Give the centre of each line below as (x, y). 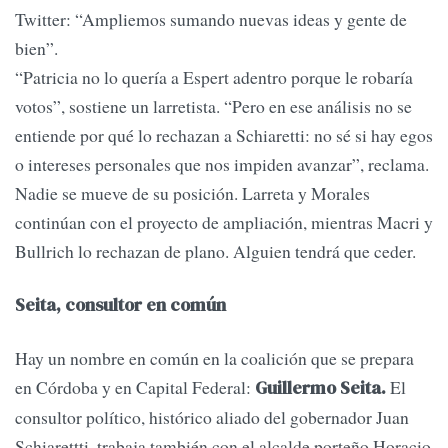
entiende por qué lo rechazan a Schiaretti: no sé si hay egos (224, 134)
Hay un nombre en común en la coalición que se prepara (214, 358)
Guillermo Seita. (318, 388)
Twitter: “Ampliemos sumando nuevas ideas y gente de (211, 18)
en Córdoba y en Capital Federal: (133, 387)
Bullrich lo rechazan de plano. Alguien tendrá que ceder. (215, 250)
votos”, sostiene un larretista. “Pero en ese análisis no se (213, 105)
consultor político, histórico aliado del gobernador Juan (212, 417)
